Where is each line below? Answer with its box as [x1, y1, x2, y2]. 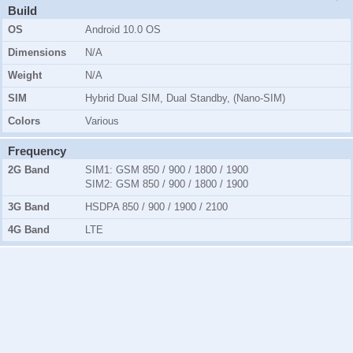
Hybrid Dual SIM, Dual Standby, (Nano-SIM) [85, 92, 285, 105]
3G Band [8, 201, 50, 214]
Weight [8, 69, 42, 82]
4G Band [8, 224, 50, 236]
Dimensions [8, 46, 66, 59]
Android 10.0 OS [85, 24, 161, 36]
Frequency [8, 144, 66, 158]
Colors [8, 115, 40, 128]
